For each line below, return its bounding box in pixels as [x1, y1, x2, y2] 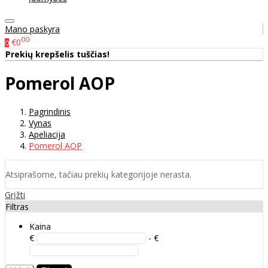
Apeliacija [29, 129, 65, 141]
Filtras [5, 201, 29, 213]
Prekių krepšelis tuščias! [5, 48, 109, 60]
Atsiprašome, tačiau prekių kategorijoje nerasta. [5, 169, 191, 181]
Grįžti [5, 189, 25, 201]
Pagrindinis [29, 106, 71, 118]
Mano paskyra [5, 23, 60, 35]
